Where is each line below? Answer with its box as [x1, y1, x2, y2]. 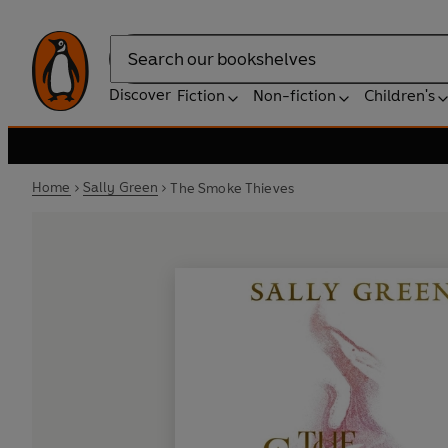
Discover [109, 85, 171, 104]
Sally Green [82, 179, 159, 196]
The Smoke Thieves [170, 179, 295, 197]
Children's [364, 86, 435, 105]
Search [109, 59, 159, 79]
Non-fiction [253, 86, 336, 105]
